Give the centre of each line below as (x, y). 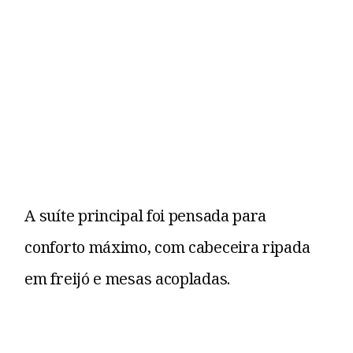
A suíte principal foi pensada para (146, 216)
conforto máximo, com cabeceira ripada (167, 247)
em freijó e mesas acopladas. (127, 279)
